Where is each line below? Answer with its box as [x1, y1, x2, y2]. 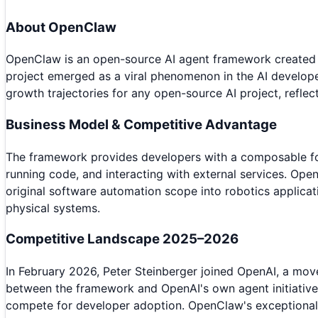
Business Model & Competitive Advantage [6, 116, 277, 133]
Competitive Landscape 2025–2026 [6, 231, 238, 248]
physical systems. [6, 200, 100, 215]
